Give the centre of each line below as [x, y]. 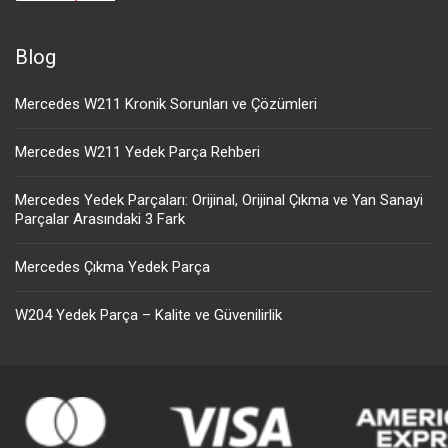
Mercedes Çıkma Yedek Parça [112, 267]
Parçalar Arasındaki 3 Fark [100, 219]
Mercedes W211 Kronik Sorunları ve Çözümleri [166, 104]
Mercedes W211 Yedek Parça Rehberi [137, 152]
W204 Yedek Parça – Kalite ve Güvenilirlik [148, 315]
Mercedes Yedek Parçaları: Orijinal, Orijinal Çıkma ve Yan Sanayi [219, 200]
